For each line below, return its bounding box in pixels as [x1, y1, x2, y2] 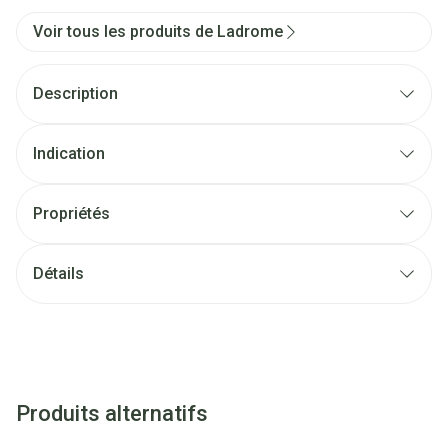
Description [33, 84, 118, 103]
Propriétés [33, 204, 110, 223]
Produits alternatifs [16, 401, 208, 426]
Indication [33, 144, 105, 163]
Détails [33, 264, 84, 283]
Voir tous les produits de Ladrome [33, 22, 283, 41]
